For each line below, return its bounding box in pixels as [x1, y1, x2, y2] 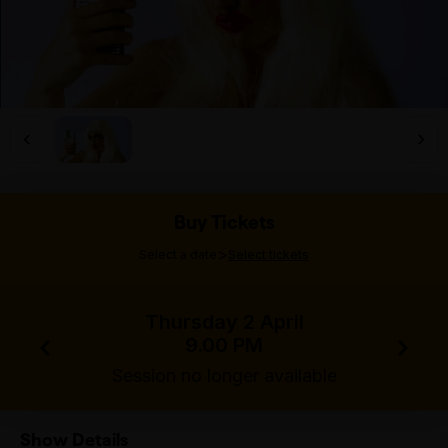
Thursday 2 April [144, 309, 304, 334]
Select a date [139, 246, 217, 262]
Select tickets [228, 246, 309, 262]
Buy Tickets [173, 211, 275, 233]
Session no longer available [111, 364, 337, 386]
